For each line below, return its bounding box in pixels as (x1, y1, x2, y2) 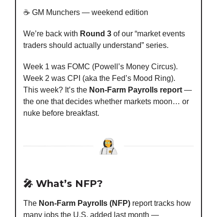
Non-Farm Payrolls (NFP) (39, 199, 130, 208)
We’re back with (23, 29, 80, 38)
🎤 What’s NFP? (23, 178, 103, 190)
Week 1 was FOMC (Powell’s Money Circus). (23, 62, 178, 71)
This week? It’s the (23, 85, 89, 94)
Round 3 (80, 29, 111, 38)
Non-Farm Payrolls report (89, 85, 182, 94)
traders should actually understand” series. (23, 41, 169, 49)
